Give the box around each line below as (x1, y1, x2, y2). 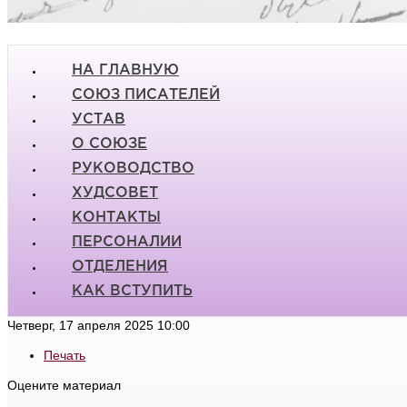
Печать (44, 347, 85, 362)
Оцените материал (7, 377, 121, 392)
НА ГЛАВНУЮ (72, 63, 179, 77)
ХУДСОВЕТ (72, 185, 158, 200)
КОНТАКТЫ (72, 210, 161, 224)
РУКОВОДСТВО (72, 161, 194, 175)
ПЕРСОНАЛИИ (72, 234, 182, 249)
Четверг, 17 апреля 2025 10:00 (7, 317, 190, 333)
